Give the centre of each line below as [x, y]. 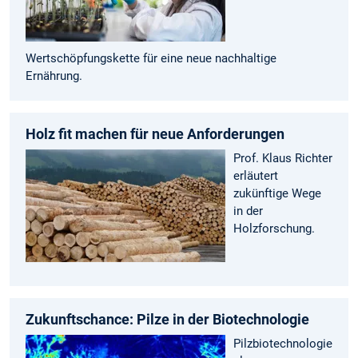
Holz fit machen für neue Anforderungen [155, 134]
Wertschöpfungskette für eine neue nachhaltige [151, 58]
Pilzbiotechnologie [283, 344]
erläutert [256, 176]
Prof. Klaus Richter [283, 159]
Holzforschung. [274, 229]
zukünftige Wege [277, 194]
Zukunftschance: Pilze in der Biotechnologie [167, 320]
